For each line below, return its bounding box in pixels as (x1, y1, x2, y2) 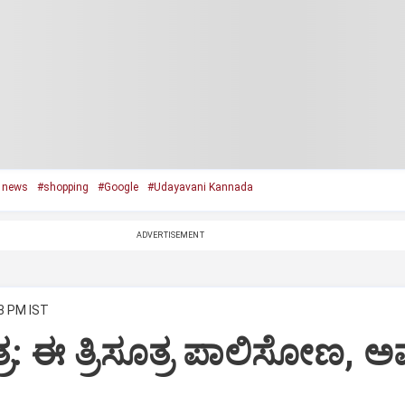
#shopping (36, 181, 89, 193)
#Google (97, 181, 138, 193)
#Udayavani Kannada (146, 181, 253, 193)
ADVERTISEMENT (136, 231, 204, 240)
